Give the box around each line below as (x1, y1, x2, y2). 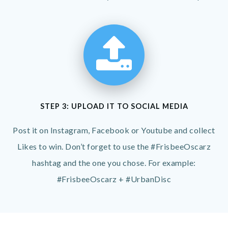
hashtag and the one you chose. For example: (32, 158, 196, 167)
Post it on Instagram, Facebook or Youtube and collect (13, 125, 215, 135)
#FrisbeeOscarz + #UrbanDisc (56, 174, 172, 184)
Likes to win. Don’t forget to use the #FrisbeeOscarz (17, 141, 211, 151)
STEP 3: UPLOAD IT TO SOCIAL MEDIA (40, 102, 188, 110)
